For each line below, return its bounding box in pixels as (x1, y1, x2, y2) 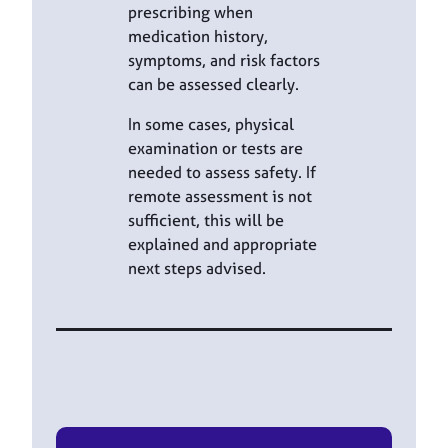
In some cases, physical (128, 113, 294, 136)
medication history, (128, 24, 268, 47)
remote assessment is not (128, 185, 312, 208)
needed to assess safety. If (128, 161, 316, 184)
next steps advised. (128, 257, 266, 280)
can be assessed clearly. (128, 72, 299, 95)
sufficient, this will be (128, 209, 284, 232)
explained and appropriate (128, 233, 317, 256)
